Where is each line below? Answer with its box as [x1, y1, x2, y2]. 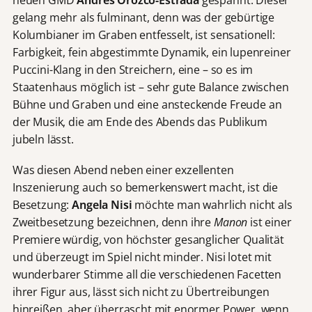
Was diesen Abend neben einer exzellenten [12, 162, 234, 178]
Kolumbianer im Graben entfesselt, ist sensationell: [12, 26, 275, 42]
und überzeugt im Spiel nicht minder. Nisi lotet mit [12, 249, 272, 265]
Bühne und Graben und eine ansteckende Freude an [12, 96, 282, 112]
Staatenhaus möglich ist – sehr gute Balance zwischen [12, 79, 289, 95]
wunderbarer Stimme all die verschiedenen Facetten [12, 267, 282, 283]
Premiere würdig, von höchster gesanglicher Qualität [12, 232, 284, 248]
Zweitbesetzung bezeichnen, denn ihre [12, 214, 214, 231]
